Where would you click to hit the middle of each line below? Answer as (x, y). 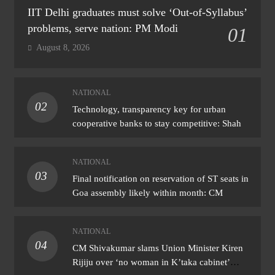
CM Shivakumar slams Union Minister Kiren (157, 247)
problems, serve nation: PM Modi (103, 28)
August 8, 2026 (63, 47)
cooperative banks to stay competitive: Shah (157, 123)
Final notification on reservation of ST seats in (160, 178)
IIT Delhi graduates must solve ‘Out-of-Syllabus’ (137, 12)
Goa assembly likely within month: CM (147, 192)
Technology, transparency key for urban (149, 109)
